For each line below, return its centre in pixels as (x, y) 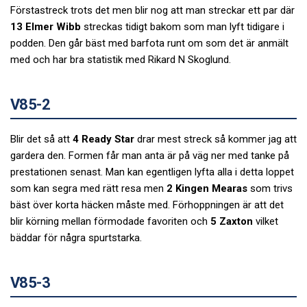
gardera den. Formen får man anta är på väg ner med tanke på (150, 156)
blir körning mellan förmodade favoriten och (110, 222)
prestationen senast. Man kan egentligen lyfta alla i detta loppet (152, 172)
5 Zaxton (232, 222)
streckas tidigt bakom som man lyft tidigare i (183, 26)
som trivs (270, 189)
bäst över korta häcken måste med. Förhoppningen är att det (147, 205)
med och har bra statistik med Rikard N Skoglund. (121, 59)
